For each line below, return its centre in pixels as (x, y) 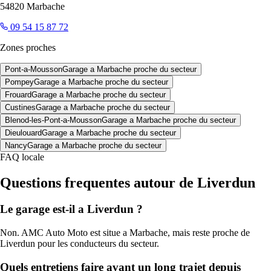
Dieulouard (23, 132)
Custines (20, 107)
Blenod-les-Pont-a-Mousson (53, 120)
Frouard (18, 94)
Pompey (19, 82)
